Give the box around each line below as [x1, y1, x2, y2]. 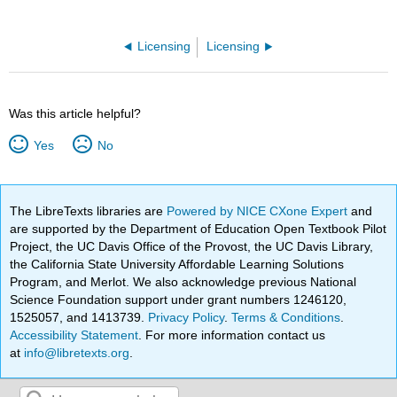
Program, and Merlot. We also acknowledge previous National [10, 274, 357, 289]
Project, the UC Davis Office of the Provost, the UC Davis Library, [10, 238, 374, 253]
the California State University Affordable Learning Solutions [10, 256, 345, 271]
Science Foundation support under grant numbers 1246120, [10, 292, 347, 307]
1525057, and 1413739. [10, 309, 149, 324]
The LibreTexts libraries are [10, 203, 167, 218]
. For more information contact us [138, 327, 326, 342]
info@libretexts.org [20, 345, 130, 360]
